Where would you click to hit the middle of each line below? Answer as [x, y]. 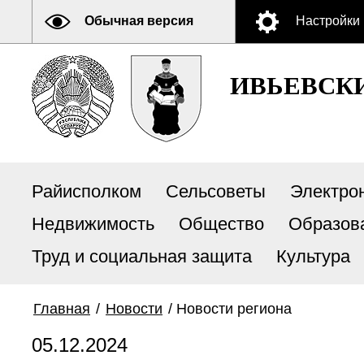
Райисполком [87, 191]
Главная [62, 309]
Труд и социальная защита [142, 256]
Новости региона [234, 309]
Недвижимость [93, 224]
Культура [313, 256]
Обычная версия [139, 21]
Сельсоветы [216, 191]
